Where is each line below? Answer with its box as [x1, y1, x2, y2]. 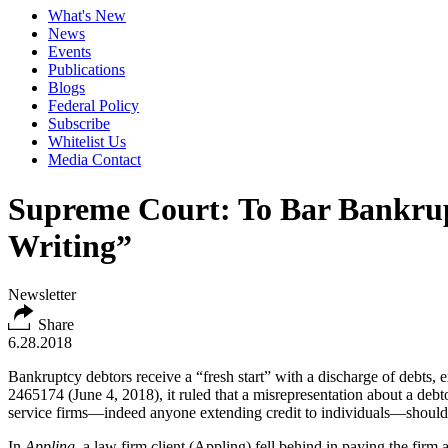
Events [48, 43, 91, 61]
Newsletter [8, 286, 76, 304]
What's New [48, 7, 126, 25]
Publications [48, 61, 125, 79]
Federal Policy [48, 97, 139, 115]
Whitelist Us [48, 133, 126, 151]
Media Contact [48, 151, 141, 169]
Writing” [8, 227, 132, 264]
